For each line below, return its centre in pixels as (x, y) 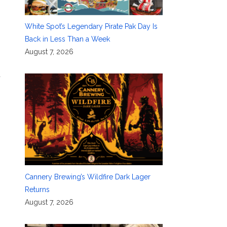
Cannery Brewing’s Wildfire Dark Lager (87, 177)
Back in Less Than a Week (67, 39)
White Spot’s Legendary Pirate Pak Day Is (91, 27)
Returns (37, 189)
